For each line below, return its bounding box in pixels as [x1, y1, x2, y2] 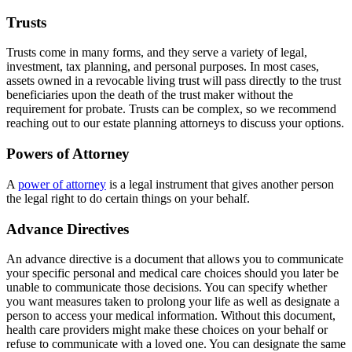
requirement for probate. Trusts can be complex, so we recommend [6, 102, 336, 116]
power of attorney [18, 177, 106, 191]
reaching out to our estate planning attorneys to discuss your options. [6, 116, 344, 130]
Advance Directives [6, 220, 129, 237]
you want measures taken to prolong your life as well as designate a [6, 295, 339, 309]
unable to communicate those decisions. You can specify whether [6, 280, 327, 295]
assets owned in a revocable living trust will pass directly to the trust [6, 74, 341, 88]
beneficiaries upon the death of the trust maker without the [6, 88, 293, 102]
